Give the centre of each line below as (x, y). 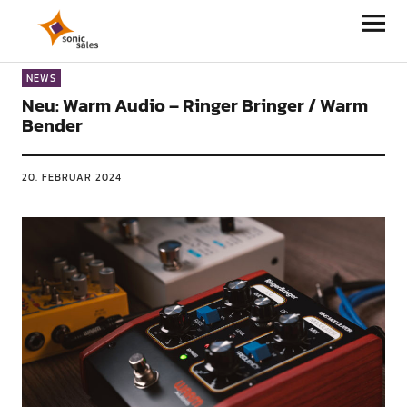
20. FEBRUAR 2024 (71, 177)
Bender (52, 125)
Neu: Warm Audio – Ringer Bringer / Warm (194, 105)
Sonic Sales (83, 23)
